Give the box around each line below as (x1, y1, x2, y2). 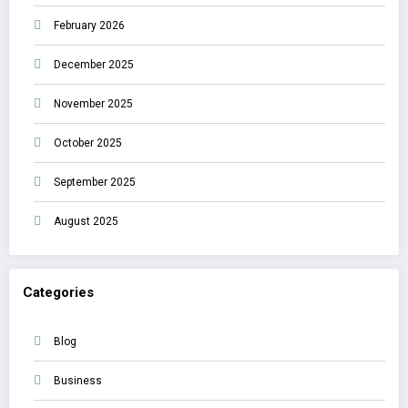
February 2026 (54, 18, 125, 32)
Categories (23, 283, 94, 301)
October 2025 (54, 136, 122, 149)
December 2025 (54, 57, 134, 71)
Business (54, 374, 102, 388)
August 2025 (54, 214, 118, 228)
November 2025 (54, 97, 133, 110)
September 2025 (54, 175, 136, 189)
